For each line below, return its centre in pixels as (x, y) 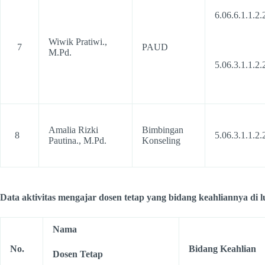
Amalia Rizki (73, 130)
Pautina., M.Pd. (77, 140)
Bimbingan (163, 130)
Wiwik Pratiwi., (78, 42)
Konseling (161, 140)
